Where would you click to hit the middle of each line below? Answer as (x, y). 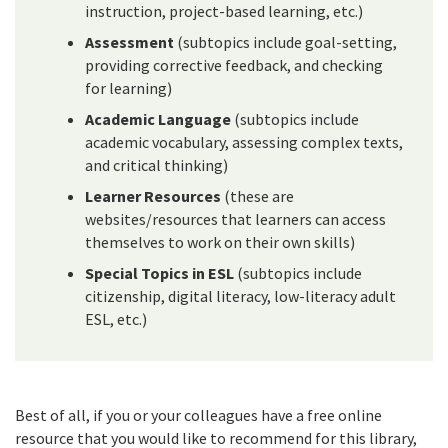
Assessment (129, 42)
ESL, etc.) (116, 319)
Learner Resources (153, 196)
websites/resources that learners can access (235, 219)
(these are (257, 196)
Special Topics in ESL (159, 273)
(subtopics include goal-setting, (285, 42)
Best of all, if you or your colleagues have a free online (198, 415)
